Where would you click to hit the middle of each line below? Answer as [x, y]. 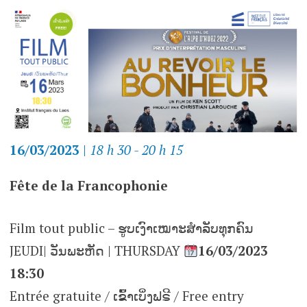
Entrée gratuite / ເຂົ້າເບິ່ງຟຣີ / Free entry [126, 295]
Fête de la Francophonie [88, 186]
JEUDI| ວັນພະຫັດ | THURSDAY [96, 250]
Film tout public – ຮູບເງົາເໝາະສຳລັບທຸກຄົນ [131, 228]
